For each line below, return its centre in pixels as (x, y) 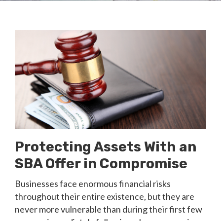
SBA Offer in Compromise (101, 164)
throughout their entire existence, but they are (105, 196)
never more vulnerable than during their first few (109, 209)
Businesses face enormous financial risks (93, 184)
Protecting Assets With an (106, 147)
